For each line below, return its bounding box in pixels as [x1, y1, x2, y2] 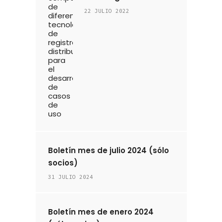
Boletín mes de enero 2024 [48, 207, 154, 217]
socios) [48, 158, 78, 168]
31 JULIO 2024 [48, 173, 93, 180]
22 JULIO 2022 [84, 7, 129, 14]
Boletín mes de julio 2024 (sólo [48, 145, 169, 156]
